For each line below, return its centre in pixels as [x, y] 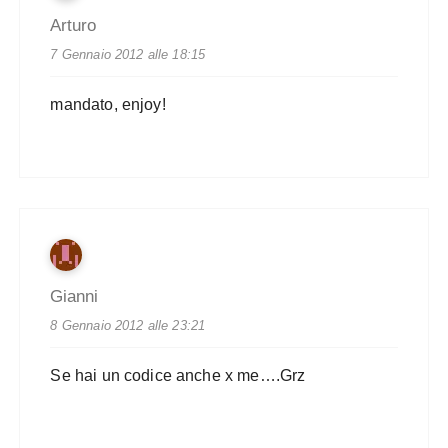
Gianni [74, 297]
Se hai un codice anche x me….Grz [178, 376]
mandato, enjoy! [108, 105]
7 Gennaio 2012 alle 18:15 [128, 55]
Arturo [73, 26]
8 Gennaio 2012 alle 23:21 [128, 326]
